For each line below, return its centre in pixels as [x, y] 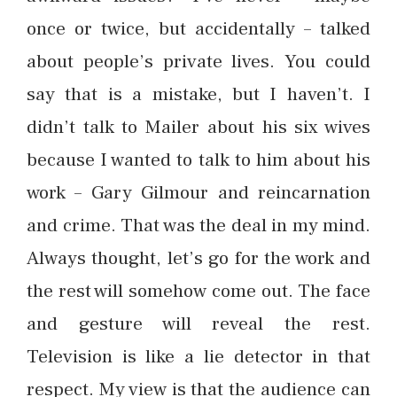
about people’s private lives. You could [198, 62]
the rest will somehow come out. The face [198, 291]
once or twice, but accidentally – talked [198, 29]
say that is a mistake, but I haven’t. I [198, 94]
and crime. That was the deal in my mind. [198, 226]
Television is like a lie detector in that [198, 357]
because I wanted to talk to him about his [198, 160]
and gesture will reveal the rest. [198, 324]
